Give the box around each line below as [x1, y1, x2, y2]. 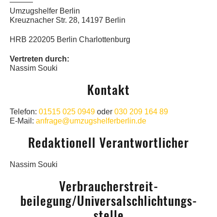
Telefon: [10, 108, 39, 116]
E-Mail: [10, 117, 36, 125]
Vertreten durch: [10, 55, 69, 63]
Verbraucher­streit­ [59, 178, 158, 195]
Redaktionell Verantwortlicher [28, 134, 189, 152]
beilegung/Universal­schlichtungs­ [20, 192, 197, 210]
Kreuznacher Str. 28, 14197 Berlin [10, 16, 125, 25]
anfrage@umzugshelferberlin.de [36, 117, 146, 125]
